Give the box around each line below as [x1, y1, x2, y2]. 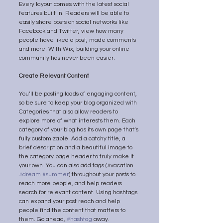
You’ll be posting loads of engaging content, [19, 90, 138, 97]
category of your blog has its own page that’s [19, 126, 140, 133]
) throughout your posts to [69, 171, 137, 178]
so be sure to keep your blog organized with [19, 99, 138, 106]
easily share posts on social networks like [19, 18, 130, 25]
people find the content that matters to [19, 207, 127, 214]
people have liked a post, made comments [19, 36, 137, 43]
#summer [42, 171, 69, 178]
